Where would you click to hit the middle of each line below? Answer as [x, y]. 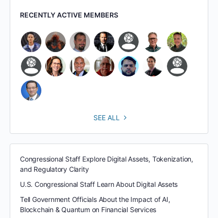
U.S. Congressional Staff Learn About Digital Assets [99, 184]
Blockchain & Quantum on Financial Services [88, 209]
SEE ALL [107, 118]
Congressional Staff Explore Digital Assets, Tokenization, [107, 159]
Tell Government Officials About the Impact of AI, [95, 199]
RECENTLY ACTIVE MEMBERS [69, 15]
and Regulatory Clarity [54, 169]
